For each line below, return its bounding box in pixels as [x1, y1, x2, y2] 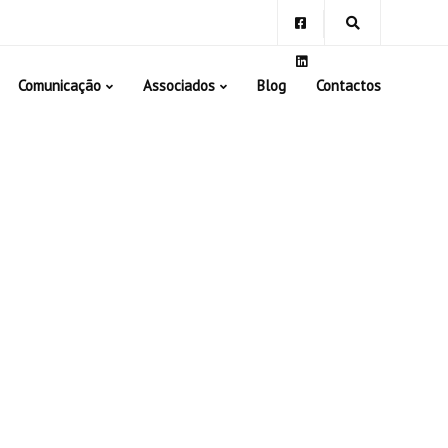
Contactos [316, 76, 381, 95]
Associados [143, 76, 215, 95]
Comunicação [18, 76, 101, 95]
